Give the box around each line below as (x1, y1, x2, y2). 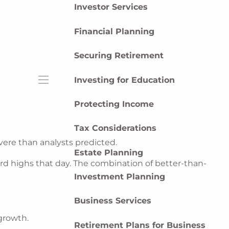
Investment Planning (74, 172, 166, 182)
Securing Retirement (74, 51, 164, 61)
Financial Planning (74, 26, 155, 36)
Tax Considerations (74, 123, 157, 133)
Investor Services (74, 2, 148, 12)
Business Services (74, 196, 152, 206)
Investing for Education (74, 75, 175, 85)
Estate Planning (74, 147, 144, 157)
